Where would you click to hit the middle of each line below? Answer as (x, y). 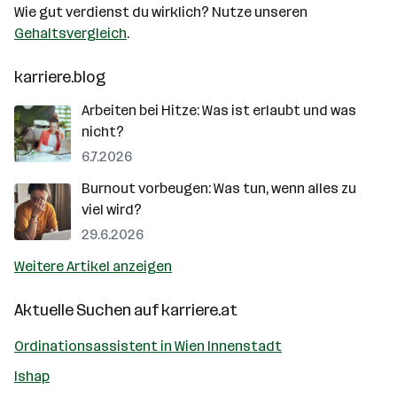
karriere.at (199, 310)
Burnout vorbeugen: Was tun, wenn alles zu (219, 188)
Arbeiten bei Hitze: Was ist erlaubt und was (219, 110)
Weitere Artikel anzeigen (93, 266)
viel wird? (112, 210)
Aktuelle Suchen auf (88, 310)
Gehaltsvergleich (70, 33)
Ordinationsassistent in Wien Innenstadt (148, 346)
